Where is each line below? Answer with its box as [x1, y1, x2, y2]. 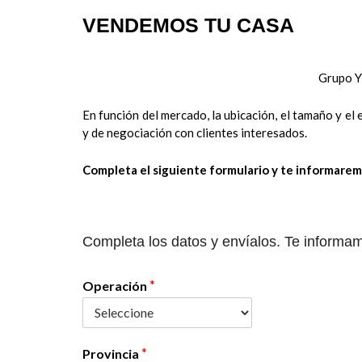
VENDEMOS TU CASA [82, 14, 294, 36]
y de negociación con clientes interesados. [82, 125, 307, 140]
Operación [82, 277, 147, 293]
